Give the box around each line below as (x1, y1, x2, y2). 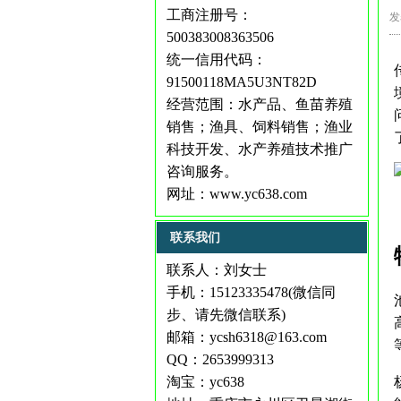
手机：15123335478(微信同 (166, 285, 336, 300)
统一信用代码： (166, 52, 267, 67)
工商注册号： (166, 7, 252, 22)
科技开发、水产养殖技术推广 (166, 141, 353, 157)
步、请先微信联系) (166, 307, 286, 322)
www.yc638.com (209, 186, 307, 201)
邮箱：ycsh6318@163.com (166, 329, 327, 345)
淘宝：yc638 (166, 374, 244, 389)
